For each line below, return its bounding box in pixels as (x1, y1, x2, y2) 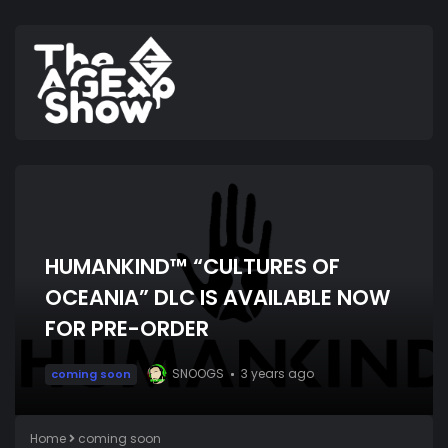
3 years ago (241, 365, 314, 383)
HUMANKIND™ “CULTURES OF (45, 251, 340, 281)
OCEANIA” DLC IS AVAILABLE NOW (45, 282, 391, 312)
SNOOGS (172, 365, 224, 383)
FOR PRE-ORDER (45, 313, 209, 343)
